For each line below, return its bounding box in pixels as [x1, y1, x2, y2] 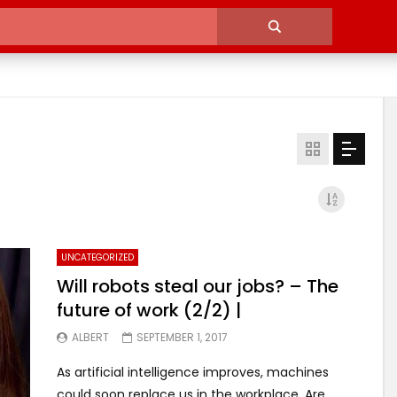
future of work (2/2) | [57, 297, 241, 323]
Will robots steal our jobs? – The [57, 273, 339, 299]
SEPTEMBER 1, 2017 [136, 329, 228, 345]
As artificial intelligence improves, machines [57, 362, 329, 381]
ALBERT [72, 329, 109, 345]
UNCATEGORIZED [61, 250, 134, 264]
